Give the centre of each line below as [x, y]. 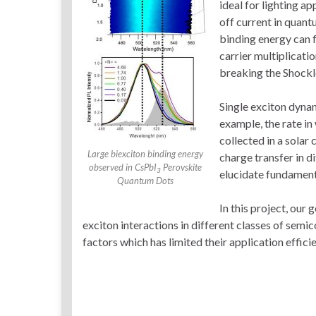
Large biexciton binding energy [145, 154]
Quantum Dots [145, 181]
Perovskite [181, 168]
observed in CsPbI [123, 168]
